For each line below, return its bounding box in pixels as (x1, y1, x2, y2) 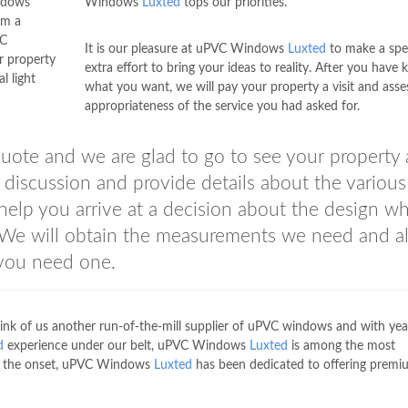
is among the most (288, 340, 395, 352)
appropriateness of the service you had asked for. (84, 100, 360, 113)
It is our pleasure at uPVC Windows (84, 43, 288, 56)
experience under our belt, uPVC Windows (4, 340, 250, 352)
